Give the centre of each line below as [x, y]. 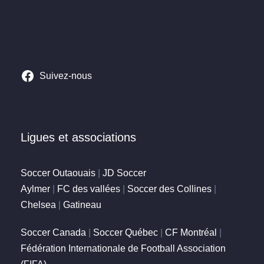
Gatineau [82, 205]
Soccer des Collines [169, 189]
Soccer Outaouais [58, 173]
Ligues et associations [78, 137]
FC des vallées [89, 189]
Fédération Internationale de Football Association [123, 248]
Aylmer [35, 189]
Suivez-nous [65, 76]
